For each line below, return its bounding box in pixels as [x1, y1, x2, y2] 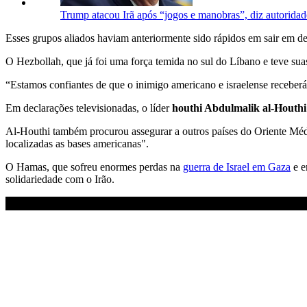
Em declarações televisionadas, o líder [5, 101, 172, 114]
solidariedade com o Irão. [5, 173, 114, 185]
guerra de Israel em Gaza [183, 160, 291, 173]
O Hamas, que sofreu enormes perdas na [5, 160, 183, 173]
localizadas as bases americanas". [5, 137, 149, 149]
